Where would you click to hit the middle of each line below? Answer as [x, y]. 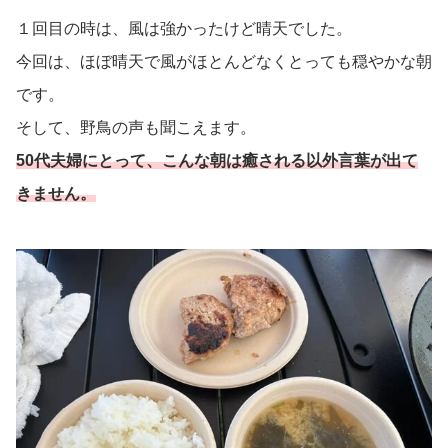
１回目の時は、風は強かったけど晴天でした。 [184, 29]
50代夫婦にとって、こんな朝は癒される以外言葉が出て [217, 161]
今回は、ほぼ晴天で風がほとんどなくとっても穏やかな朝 [224, 62]
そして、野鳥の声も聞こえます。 [136, 128]
